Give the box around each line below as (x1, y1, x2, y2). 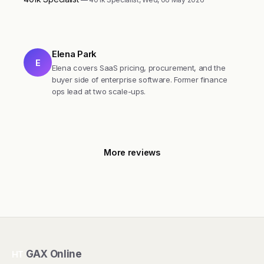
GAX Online (26, 248, 82, 260)
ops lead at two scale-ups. (52, 87, 146, 96)
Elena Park (52, 48, 97, 60)
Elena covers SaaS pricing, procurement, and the (52, 63, 226, 72)
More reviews (104, 147, 160, 157)
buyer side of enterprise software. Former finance (52, 75, 227, 84)
